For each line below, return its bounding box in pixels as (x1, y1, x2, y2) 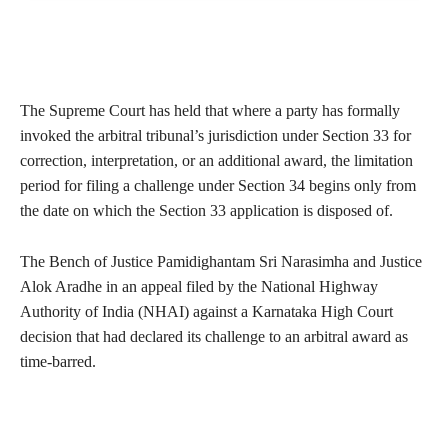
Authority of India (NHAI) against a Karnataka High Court (20, 303, 393, 321)
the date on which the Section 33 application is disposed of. (20, 202, 393, 220)
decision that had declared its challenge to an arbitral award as (20, 328, 408, 346)
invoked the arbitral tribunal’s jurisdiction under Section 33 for (20, 127, 411, 145)
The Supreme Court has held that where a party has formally (20, 102, 400, 120)
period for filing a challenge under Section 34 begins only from (20, 177, 416, 195)
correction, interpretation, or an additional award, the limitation (20, 152, 413, 170)
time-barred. (20, 353, 96, 371)
